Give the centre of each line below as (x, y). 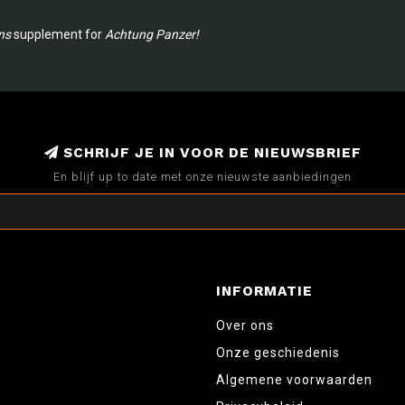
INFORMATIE (264, 291)
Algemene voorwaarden (294, 379)
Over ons (245, 325)
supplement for (58, 34)
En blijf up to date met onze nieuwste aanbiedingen (202, 176)
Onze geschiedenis (278, 352)
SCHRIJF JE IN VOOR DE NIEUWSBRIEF (210, 152)
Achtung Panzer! (152, 34)
